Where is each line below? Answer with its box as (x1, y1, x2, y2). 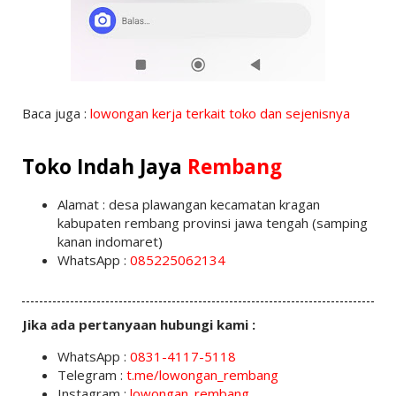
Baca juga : (21, 104, 90, 123)
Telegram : (57, 365, 126, 384)
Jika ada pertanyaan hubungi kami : (21, 315, 259, 333)
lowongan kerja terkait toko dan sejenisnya (89, 104, 350, 123)
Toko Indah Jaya (21, 152, 187, 180)
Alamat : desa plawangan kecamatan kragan (57, 194, 320, 213)
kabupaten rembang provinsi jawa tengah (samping (57, 213, 368, 232)
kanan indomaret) (57, 232, 163, 250)
